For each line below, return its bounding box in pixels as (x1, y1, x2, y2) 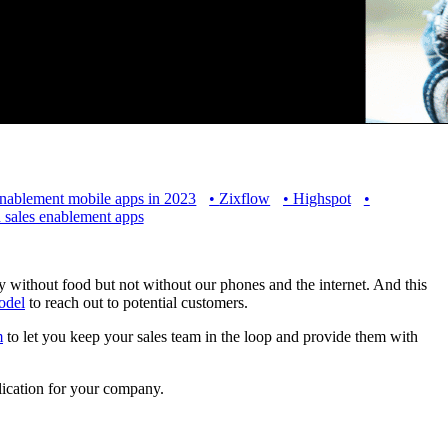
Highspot (292, 189, 351, 207)
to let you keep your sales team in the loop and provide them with (3, 327, 418, 345)
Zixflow (219, 189, 271, 207)
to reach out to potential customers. (25, 293, 248, 311)
